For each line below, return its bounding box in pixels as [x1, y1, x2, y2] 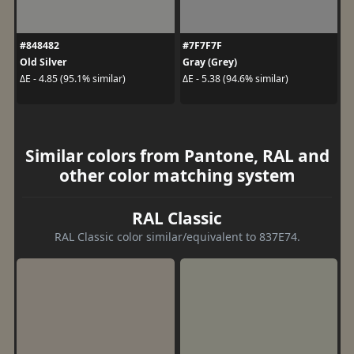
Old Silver [19, 55, 67, 69]
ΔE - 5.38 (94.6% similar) [183, 72, 288, 85]
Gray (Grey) [183, 55, 237, 69]
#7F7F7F [183, 38, 222, 52]
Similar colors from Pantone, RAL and [24, 144, 330, 167]
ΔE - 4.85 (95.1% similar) [19, 72, 126, 85]
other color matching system [58, 164, 296, 186]
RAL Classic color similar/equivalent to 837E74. [54, 228, 300, 244]
